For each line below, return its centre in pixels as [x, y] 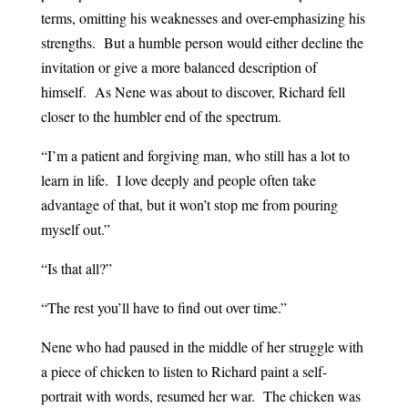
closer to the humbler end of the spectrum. [161, 117]
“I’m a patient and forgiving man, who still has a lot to [195, 156]
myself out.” [75, 229]
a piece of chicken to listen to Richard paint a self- [184, 372]
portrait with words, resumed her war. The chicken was [200, 396]
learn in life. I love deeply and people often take [178, 180]
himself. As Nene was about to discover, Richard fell [193, 92]
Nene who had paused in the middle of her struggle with [202, 347]
